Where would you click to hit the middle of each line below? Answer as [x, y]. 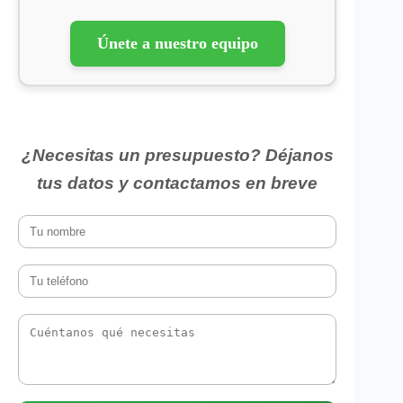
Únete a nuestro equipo [177, 43]
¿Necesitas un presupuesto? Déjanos [177, 155]
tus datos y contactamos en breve [178, 183]
